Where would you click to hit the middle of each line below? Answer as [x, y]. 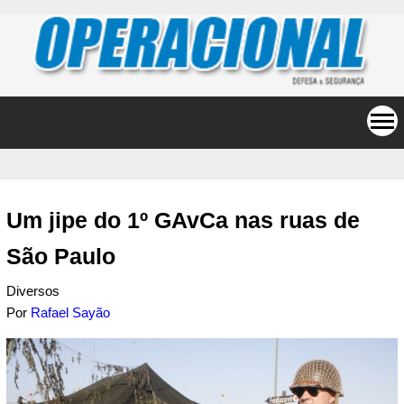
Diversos [33, 291]
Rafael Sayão [70, 313]
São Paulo [61, 257]
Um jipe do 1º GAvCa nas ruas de [183, 220]
